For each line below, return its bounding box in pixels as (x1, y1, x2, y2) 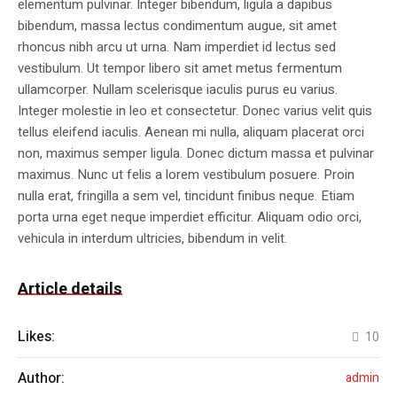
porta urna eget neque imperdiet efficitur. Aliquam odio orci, (18, 207, 362, 228)
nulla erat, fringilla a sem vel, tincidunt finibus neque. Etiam (18, 186, 354, 206)
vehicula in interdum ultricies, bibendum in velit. (18, 229, 287, 249)
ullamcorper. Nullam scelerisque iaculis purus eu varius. (18, 80, 338, 100)
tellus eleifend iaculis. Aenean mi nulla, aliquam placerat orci (18, 122, 364, 143)
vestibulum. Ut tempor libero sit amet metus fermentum (18, 58, 342, 79)
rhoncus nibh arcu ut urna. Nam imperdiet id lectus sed (18, 37, 336, 58)
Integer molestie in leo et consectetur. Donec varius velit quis (18, 101, 372, 121)
